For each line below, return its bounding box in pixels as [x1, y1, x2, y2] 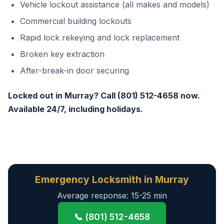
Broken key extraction [20, 49, 104, 59]
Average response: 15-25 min [57, 190, 167, 200]
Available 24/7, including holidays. [8, 104, 143, 114]
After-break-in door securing [20, 65, 129, 75]
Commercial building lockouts [20, 16, 131, 26]
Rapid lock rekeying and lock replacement [20, 32, 179, 42]
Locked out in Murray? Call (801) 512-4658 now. [8, 90, 200, 100]
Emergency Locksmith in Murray [35, 173, 189, 185]
